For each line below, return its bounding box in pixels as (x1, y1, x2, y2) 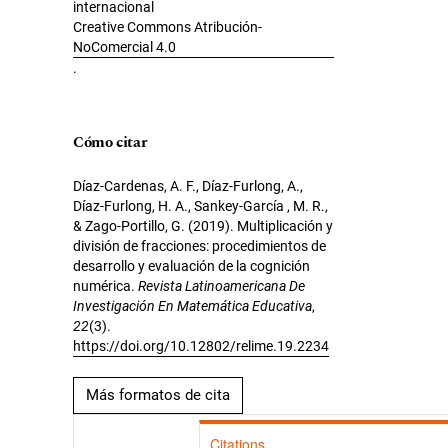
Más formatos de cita (86, 386, 230, 405)
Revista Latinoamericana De (138, 278, 305, 295)
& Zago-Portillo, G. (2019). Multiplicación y (73, 218, 333, 235)
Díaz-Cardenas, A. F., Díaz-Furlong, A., (73, 178, 303, 195)
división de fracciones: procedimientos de (73, 238, 326, 255)
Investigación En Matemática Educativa (73, 298, 312, 315)
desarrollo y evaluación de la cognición (73, 258, 310, 275)
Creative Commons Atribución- (73, 19, 262, 36)
